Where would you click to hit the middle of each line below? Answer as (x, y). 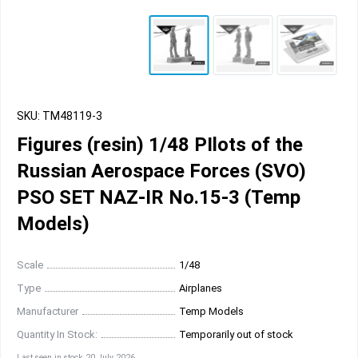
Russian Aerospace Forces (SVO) (161, 171)
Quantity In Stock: (57, 334)
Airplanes (201, 288)
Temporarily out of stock (236, 334)
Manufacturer (48, 311)
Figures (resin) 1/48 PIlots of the (160, 145)
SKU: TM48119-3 (60, 116)
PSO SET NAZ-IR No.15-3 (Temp (159, 197)
